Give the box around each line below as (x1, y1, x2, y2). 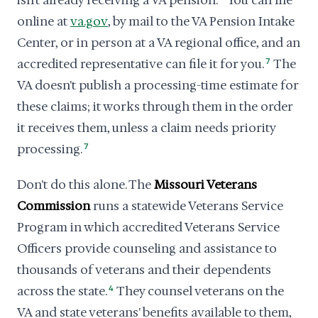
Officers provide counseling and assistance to (17, 241, 277, 256)
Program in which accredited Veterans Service (17, 219, 280, 235)
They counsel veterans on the (114, 283, 285, 299)
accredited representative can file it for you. (17, 56, 264, 72)
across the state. (17, 283, 107, 299)
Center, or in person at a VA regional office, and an (17, 35, 300, 50)
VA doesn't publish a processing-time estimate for (17, 77, 299, 93)
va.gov (70, 13, 108, 29)
